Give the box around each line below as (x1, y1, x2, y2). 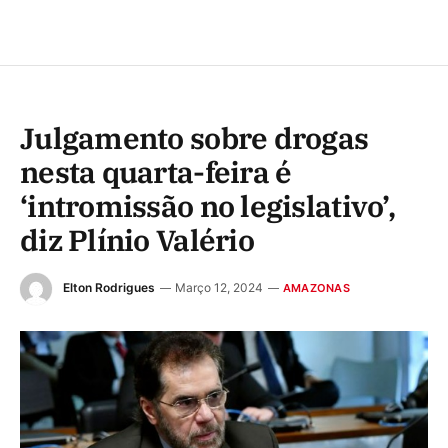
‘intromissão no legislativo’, (20, 187, 395, 226)
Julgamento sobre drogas (20, 119, 369, 158)
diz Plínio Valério (20, 221, 254, 260)
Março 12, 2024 (175, 280, 263, 296)
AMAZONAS (283, 281, 350, 296)
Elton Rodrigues (63, 280, 155, 296)
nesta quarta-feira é (20, 153, 292, 192)
